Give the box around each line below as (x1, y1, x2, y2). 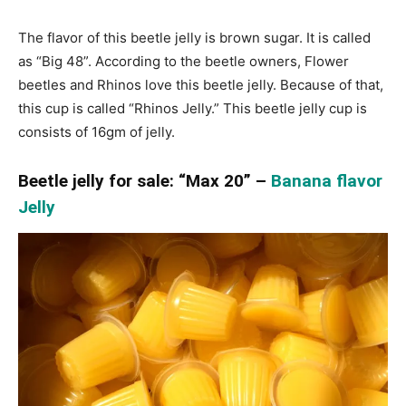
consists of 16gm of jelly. (18, 123, 175, 141)
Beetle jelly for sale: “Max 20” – (18, 170, 271, 192)
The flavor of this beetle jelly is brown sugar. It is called (18, 29, 371, 47)
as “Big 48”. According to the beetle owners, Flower (18, 53, 349, 71)
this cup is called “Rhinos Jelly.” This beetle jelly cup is (18, 100, 367, 118)
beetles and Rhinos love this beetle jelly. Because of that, (18, 76, 383, 94)
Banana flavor (271, 170, 382, 192)
